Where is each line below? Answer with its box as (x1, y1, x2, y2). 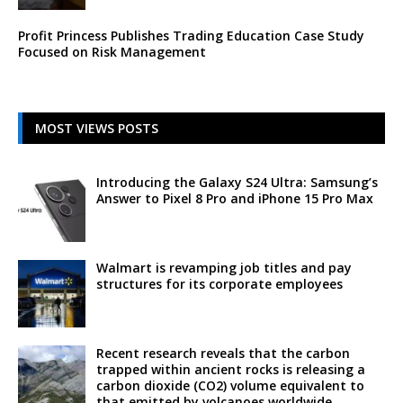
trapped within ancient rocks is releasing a (96, 360, 365, 378)
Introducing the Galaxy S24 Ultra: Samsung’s (96, 173, 378, 191)
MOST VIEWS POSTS (35, 119, 158, 137)
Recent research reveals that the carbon (96, 344, 350, 362)
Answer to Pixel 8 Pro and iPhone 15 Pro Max (96, 189, 373, 207)
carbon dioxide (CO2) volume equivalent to (96, 376, 364, 394)
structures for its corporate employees (96, 274, 343, 292)
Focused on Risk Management (18, 42, 206, 60)
